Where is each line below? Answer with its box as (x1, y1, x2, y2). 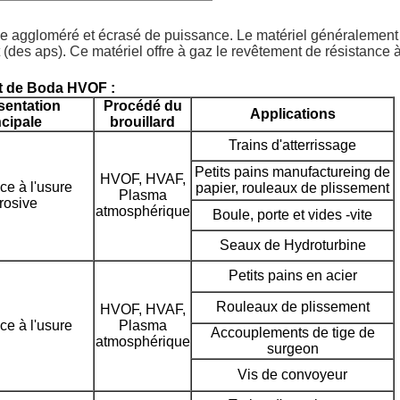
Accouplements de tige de (210, 325, 375, 340)
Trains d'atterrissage (229, 137, 356, 153)
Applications (249, 106, 336, 121)
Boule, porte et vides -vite (212, 207, 372, 222)
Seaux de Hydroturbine (219, 237, 366, 253)
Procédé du (103, 98, 182, 113)
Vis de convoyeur (237, 367, 347, 382)
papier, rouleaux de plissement (196, 180, 389, 196)
